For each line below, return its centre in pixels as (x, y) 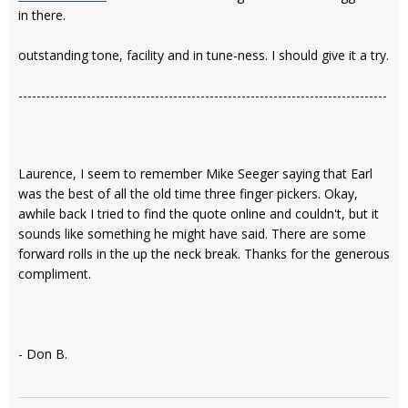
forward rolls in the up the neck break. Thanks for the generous (204, 253)
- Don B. (43, 353)
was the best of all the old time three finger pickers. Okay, (188, 193)
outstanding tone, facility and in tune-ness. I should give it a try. (204, 55)
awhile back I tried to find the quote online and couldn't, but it (199, 213)
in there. (42, 15)
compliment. (55, 273)
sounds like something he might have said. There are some (192, 233)
